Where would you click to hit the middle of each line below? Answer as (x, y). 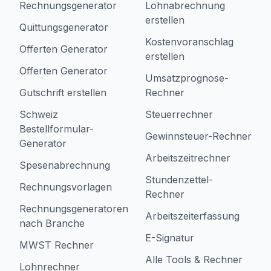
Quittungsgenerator (64, 27)
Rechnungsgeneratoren (74, 209)
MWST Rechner (57, 245)
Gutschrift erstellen (63, 93)
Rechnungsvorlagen (66, 187)
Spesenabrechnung (65, 165)
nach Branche (52, 223)
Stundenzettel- (179, 180)
